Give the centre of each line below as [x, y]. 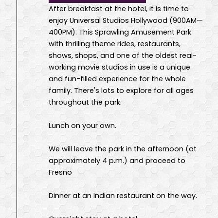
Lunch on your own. [82, 125]
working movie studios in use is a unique [119, 67]
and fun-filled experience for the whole [117, 79]
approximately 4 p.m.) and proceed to [117, 160]
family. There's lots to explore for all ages [121, 90]
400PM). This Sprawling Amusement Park [120, 32]
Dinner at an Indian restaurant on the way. [123, 195]
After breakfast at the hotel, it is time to [119, 9]
